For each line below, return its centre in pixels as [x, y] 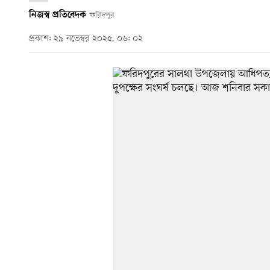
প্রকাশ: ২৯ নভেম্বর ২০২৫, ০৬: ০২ [86, 39]
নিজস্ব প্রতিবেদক [58, 15]
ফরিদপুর [102, 15]
